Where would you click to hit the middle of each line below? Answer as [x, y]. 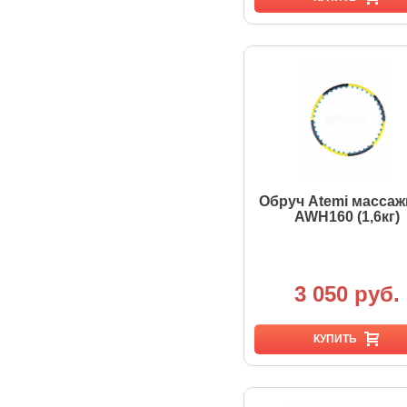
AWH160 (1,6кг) [347, 217]
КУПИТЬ [335, 339]
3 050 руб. [347, 293]
